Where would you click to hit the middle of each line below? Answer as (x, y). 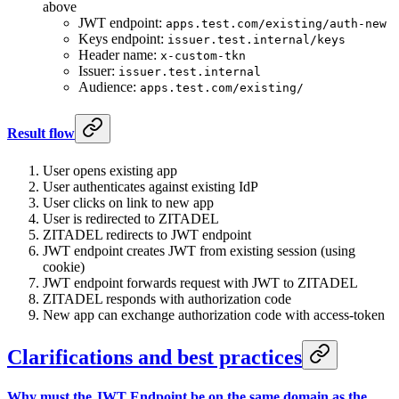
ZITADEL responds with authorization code (167, 298)
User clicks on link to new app (128, 202)
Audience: (109, 87)
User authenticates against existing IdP (151, 186)
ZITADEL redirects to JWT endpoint (147, 234)
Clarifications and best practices (155, 358)
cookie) (64, 266)
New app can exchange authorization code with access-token (214, 314)
